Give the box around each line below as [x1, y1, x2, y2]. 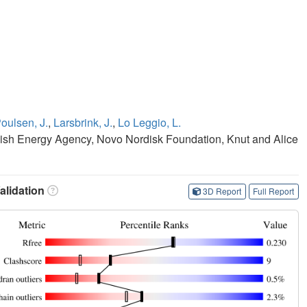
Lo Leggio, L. [118, 114, 181, 130]
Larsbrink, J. [53, 114, 112, 130]
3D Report [203, 185, 242, 197]
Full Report [253, 185, 295, 197]
